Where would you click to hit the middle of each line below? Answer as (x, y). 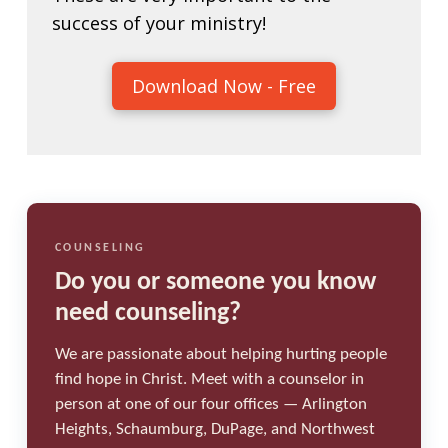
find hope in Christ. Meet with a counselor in (209, 380)
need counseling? (147, 314)
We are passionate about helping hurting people (220, 355)
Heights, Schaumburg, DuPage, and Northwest (214, 430)
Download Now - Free (223, 85)
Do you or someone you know (215, 283)
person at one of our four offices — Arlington (210, 405)
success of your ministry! (158, 22)
